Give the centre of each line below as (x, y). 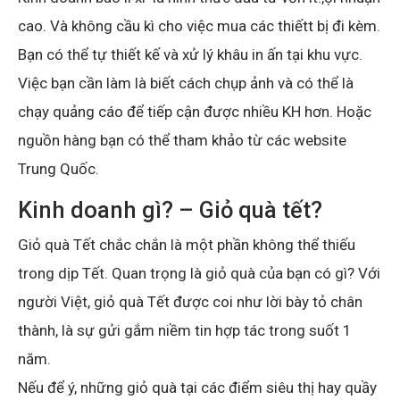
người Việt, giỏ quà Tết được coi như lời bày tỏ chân (190, 301)
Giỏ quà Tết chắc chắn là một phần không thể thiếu (187, 244)
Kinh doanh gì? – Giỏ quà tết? (170, 209)
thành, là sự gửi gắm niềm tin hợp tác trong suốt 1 (185, 330)
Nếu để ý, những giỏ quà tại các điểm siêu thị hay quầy (197, 387)
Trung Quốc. (58, 168)
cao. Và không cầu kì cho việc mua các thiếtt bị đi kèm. (199, 25)
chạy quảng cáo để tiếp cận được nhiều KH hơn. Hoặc (195, 111)
